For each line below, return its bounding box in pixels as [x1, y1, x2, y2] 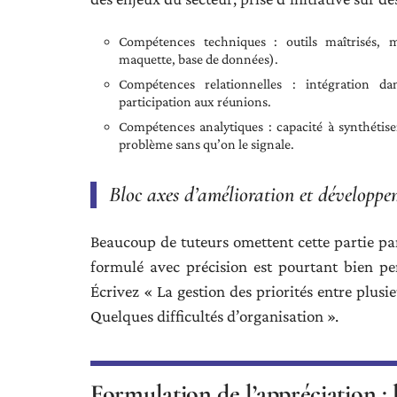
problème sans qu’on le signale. [119, 136, 294, 152]
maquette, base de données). [119, 51, 278, 66]
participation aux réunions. [119, 94, 271, 109]
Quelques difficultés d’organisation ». [90, 307, 339, 325]
